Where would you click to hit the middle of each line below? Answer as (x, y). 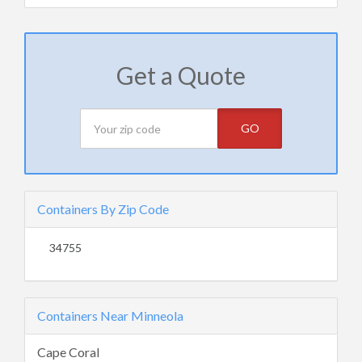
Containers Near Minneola (110, 316)
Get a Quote (181, 75)
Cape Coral (68, 352)
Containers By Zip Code (103, 209)
